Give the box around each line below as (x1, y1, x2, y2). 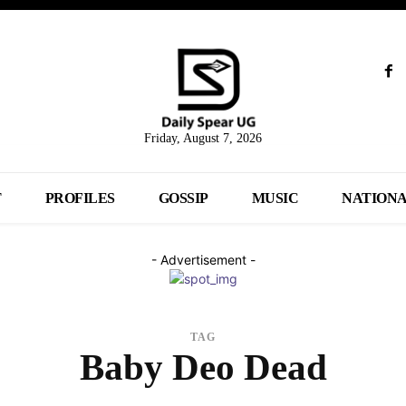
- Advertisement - (150, 252, 256, 268)
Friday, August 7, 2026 (143, 131, 262, 146)
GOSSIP (158, 190, 208, 207)
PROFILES (44, 190, 115, 207)
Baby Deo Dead (79, 346, 327, 389)
